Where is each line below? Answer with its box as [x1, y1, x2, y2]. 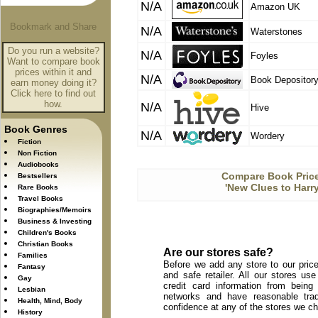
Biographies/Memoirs [18, 206, 92, 214]
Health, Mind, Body [18, 297, 82, 305]
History [18, 308, 43, 316]
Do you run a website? [8, 45, 99, 56]
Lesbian [18, 285, 45, 293]
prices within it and [15, 67, 92, 77]
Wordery [251, 131, 285, 141]
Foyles [251, 50, 278, 61]
